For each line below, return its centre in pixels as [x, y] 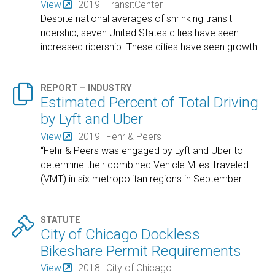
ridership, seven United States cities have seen [140, 33]
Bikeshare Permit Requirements [141, 251]
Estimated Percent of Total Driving [150, 103]
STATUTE [61, 220]
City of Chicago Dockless [121, 234]
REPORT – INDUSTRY [86, 88]
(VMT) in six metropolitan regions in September [141, 179]
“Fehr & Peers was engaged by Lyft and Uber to [142, 150]
